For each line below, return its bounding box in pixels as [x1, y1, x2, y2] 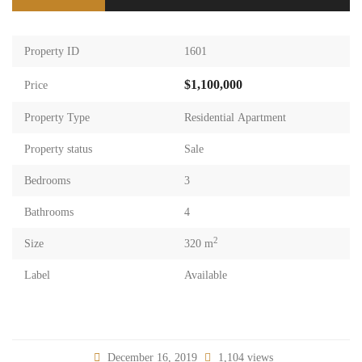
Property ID [24, 45, 79, 57]
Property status [24, 143, 92, 155]
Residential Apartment [184, 112, 286, 124]
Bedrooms [24, 175, 70, 187]
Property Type [24, 112, 90, 124]
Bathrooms [24, 206, 74, 218]
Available [184, 269, 227, 281]
